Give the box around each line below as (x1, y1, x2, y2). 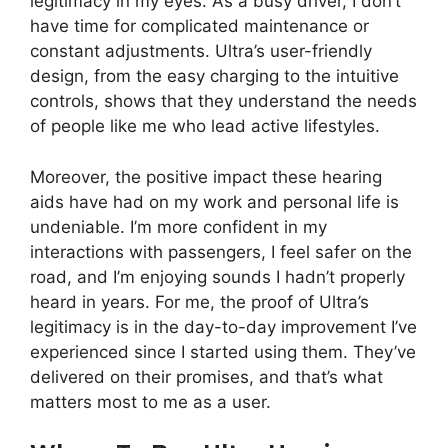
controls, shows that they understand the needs (30, 91, 417, 111)
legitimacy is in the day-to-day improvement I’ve (30, 316, 417, 337)
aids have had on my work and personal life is (30, 191, 399, 212)
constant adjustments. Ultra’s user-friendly (30, 41, 372, 61)
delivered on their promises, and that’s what (30, 366, 383, 387)
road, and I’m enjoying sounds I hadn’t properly (30, 266, 405, 287)
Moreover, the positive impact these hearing (30, 166, 382, 187)
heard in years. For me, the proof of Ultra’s (30, 291, 369, 312)
